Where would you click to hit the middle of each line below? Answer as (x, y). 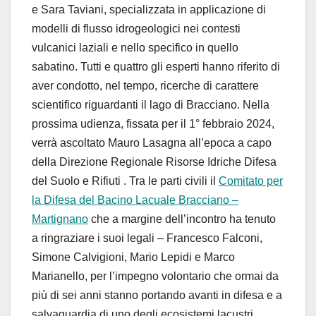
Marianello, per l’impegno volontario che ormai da (155, 276)
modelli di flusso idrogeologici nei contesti (136, 29)
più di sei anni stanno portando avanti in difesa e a (157, 296)
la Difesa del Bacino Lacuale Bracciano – (135, 200)
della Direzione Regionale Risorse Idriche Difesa (154, 162)
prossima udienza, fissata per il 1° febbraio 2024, (153, 124)
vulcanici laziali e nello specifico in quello (135, 48)
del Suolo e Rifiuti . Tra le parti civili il (125, 181)
